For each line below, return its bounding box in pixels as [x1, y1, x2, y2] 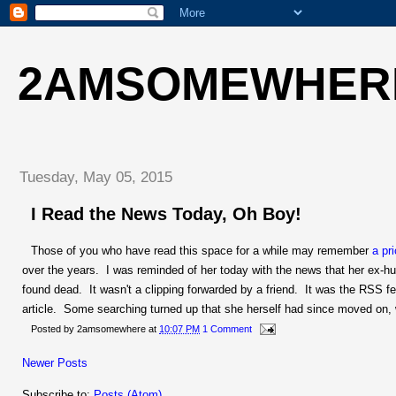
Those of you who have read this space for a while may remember [31, 243, 372, 257]
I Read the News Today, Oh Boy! [31, 204, 301, 225]
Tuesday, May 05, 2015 [19, 168, 172, 186]
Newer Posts [22, 355, 88, 369]
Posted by [31, 323, 77, 334]
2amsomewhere [77, 323, 146, 334]
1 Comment [202, 323, 252, 334]
